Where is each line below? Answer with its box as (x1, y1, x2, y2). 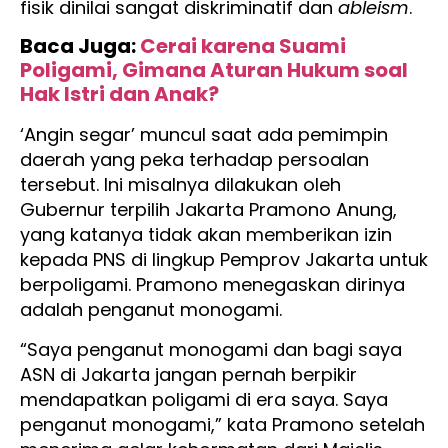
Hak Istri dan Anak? (20, 80, 219, 109)
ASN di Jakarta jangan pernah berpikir (20, 361, 357, 387)
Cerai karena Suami (140, 32, 346, 61)
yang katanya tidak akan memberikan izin (20, 222, 392, 248)
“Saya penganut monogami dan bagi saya (20, 336, 402, 362)
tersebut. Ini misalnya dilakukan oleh (20, 172, 341, 198)
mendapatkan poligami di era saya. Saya (20, 386, 388, 412)
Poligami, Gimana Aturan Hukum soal (20, 56, 408, 85)
